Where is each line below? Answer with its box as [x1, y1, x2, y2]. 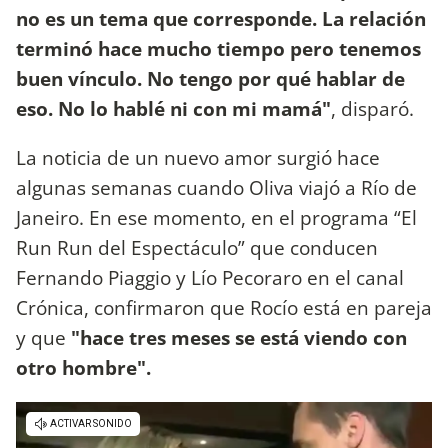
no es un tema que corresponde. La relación [16, 4, 426, 32]
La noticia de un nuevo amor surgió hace [16, 144, 380, 172]
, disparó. [331, 94, 419, 122]
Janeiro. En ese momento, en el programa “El [16, 204, 417, 232]
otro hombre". [16, 354, 156, 382]
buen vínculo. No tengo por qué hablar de [16, 64, 405, 92]
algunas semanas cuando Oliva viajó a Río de [16, 174, 417, 202]
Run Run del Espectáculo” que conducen [16, 234, 378, 262]
